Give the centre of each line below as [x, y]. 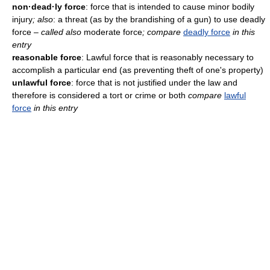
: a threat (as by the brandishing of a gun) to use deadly [159, 19]
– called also [58, 32]
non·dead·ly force [49, 6]
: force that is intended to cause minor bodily [170, 6]
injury [22, 19]
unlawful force [42, 82]
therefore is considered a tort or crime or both [100, 95]
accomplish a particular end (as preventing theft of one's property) [138, 70]
